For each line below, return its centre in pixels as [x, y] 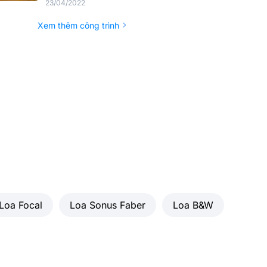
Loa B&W [193, 205]
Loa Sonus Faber [108, 205]
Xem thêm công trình [78, 26]
